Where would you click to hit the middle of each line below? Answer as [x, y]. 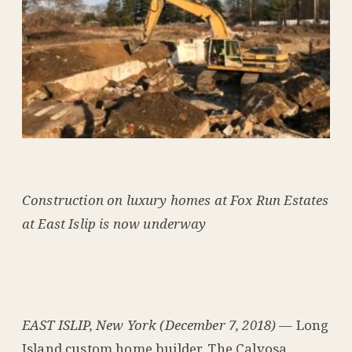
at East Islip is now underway [114, 224]
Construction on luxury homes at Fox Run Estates [176, 200]
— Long [302, 325]
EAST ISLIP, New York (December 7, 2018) [149, 325]
